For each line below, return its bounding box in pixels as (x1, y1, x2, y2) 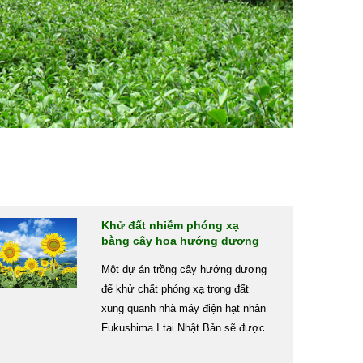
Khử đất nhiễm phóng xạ (100, 219, 239, 232)
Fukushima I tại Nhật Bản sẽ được (100, 322, 265, 334)
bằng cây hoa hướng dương (100, 234, 259, 247)
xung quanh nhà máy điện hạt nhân (100, 302, 266, 314)
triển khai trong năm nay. (100, 341, 217, 353)
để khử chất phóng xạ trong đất (100, 283, 249, 295)
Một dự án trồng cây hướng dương (100, 263, 267, 275)
